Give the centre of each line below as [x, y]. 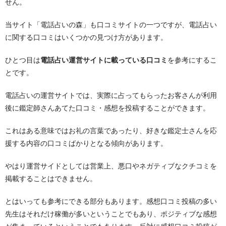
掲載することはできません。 [51, 179]
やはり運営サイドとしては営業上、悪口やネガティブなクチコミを [111, 166]
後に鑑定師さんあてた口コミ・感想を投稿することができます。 [107, 108]
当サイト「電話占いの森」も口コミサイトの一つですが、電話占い [111, 25]
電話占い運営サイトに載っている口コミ [104, 60]
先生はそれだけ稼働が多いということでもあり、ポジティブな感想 [111, 214]
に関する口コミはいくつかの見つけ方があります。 [86, 38]
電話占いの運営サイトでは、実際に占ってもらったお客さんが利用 [111, 96]
